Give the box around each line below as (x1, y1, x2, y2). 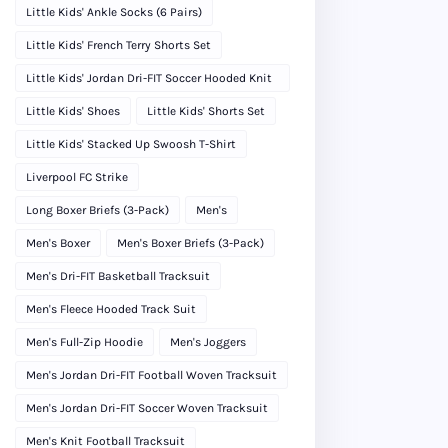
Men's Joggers (170, 334, 246, 349)
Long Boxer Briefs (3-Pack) (26, 202, 169, 217)
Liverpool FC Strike (26, 169, 128, 184)
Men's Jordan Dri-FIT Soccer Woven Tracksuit (26, 400, 268, 415)
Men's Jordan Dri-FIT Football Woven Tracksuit (26, 367, 277, 382)
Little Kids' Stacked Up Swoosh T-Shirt (26, 136, 236, 151)
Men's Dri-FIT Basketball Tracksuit (26, 268, 210, 283)
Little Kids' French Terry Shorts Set (26, 37, 211, 52)
